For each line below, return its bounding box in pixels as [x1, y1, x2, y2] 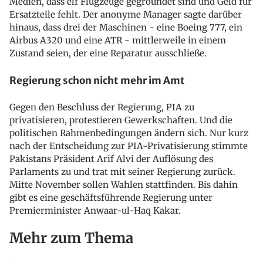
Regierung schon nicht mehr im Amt [9, 73, 185, 87]
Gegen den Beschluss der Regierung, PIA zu [9, 102, 194, 113]
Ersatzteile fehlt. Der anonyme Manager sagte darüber [9, 9, 242, 20]
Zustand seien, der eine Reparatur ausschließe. [9, 48, 207, 59]
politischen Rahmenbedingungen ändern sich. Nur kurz [9, 127, 248, 139]
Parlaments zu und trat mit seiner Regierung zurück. [9, 166, 235, 178]
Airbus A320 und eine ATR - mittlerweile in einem [9, 35, 226, 46]
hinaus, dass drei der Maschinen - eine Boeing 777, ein [9, 22, 242, 33]
